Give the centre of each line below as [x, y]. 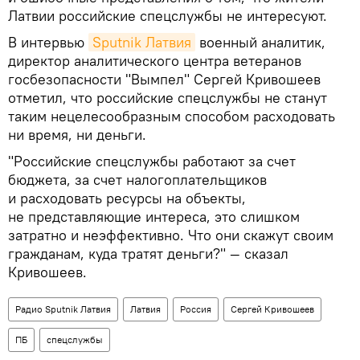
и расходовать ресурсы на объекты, [127, 198]
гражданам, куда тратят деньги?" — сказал [148, 253]
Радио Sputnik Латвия [63, 309]
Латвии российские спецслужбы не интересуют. [168, 15]
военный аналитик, [260, 42]
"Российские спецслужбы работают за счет [152, 161]
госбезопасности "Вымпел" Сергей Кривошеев [164, 79]
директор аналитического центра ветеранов [155, 60]
